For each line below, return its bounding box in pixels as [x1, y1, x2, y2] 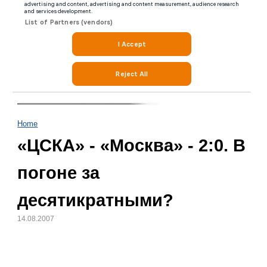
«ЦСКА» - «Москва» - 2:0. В [17, 135, 246, 156]
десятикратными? [17, 190, 174, 210]
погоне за [17, 163, 100, 183]
